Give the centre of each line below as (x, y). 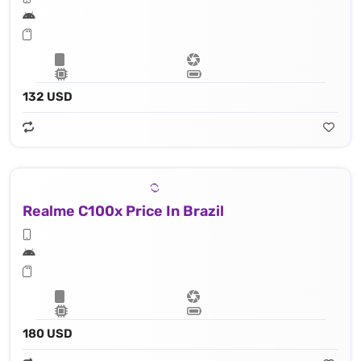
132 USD (48, 97)
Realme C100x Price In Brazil (123, 212)
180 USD (48, 334)
